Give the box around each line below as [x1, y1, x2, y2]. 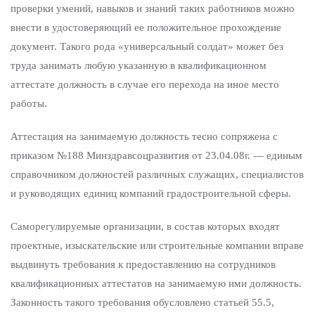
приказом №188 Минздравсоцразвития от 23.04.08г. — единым [11, 150, 302, 161]
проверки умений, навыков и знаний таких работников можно [11, 3, 295, 14]
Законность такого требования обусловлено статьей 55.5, [11, 297, 274, 308]
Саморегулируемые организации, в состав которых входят [11, 221, 280, 232]
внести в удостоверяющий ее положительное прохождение [11, 22, 281, 33]
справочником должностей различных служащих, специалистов [11, 169, 304, 180]
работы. [11, 98, 47, 109]
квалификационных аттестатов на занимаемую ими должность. [11, 278, 302, 289]
